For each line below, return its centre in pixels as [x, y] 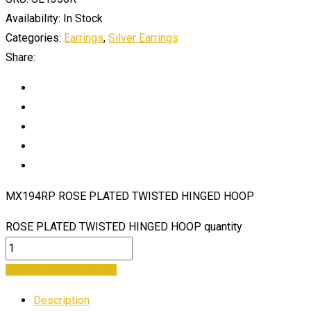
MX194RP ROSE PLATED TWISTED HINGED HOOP [130, 196]
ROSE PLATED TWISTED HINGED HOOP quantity [124, 226]
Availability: [33, 18]
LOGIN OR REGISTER [61, 269]
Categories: [33, 37]
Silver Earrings [143, 37]
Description [61, 300]
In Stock [83, 18]
